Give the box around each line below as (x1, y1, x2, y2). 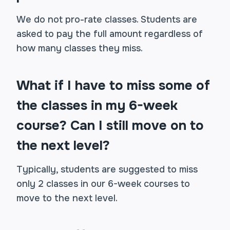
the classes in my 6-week (16, 97, 178, 114)
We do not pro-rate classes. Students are (16, 14, 197, 25)
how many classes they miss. (16, 43, 143, 54)
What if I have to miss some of (16, 77, 210, 94)
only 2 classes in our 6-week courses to (16, 178, 190, 189)
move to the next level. (16, 193, 118, 204)
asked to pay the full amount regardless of (16, 28, 203, 40)
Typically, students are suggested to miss (16, 164, 198, 175)
